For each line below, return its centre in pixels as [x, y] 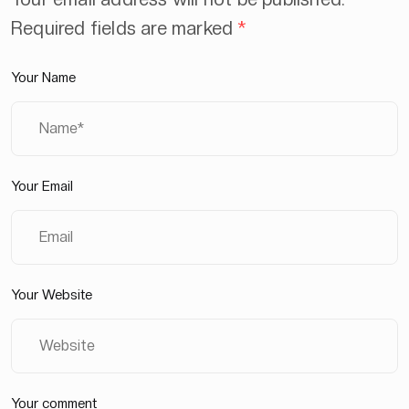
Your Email [42, 186]
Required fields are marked [125, 28]
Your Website [52, 294]
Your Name [43, 77]
